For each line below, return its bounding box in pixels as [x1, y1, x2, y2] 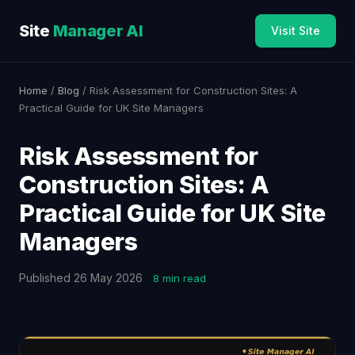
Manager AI [49, 21, 143, 40]
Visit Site [271, 24, 320, 37]
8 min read [153, 272, 206, 284]
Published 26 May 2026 [19, 271, 143, 284]
